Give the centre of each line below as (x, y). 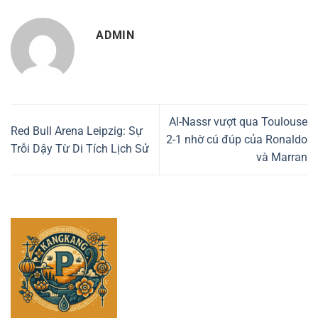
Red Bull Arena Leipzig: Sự (77, 131)
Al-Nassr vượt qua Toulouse (238, 122)
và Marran (282, 158)
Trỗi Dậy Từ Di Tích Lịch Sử (80, 148)
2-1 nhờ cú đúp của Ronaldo (237, 140)
